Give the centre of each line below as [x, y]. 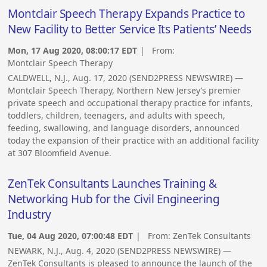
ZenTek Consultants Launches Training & [112, 184]
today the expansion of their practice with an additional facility [133, 140]
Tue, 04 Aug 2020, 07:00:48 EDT [71, 235]
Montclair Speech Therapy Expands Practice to [127, 14]
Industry [30, 215]
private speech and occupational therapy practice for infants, [131, 103]
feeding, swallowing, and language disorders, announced [124, 128]
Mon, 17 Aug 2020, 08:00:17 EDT [73, 50]
